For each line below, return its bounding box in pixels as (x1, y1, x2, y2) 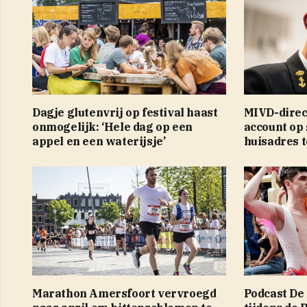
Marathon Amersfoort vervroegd (32, 286, 217, 300)
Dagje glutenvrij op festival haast (32, 105, 218, 119)
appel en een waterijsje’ (32, 134, 166, 148)
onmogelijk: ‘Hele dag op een (32, 119, 193, 134)
